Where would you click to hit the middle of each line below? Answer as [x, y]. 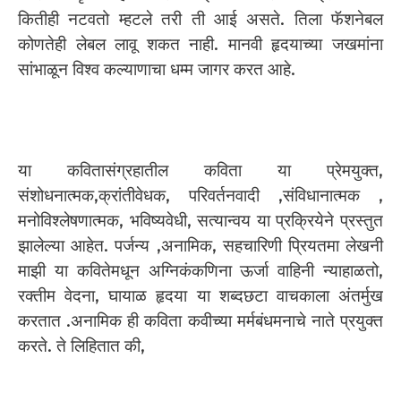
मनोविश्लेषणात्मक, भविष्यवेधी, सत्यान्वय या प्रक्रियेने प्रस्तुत [200, 221]
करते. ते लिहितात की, [81, 346]
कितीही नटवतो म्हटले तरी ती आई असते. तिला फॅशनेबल [200, 20]
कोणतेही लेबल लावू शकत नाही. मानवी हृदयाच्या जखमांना [200, 45]
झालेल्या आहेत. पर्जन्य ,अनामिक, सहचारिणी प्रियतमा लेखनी [200, 246]
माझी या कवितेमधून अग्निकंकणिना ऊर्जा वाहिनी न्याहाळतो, [200, 271]
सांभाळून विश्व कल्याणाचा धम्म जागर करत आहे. [157, 70]
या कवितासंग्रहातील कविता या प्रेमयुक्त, [200, 171]
